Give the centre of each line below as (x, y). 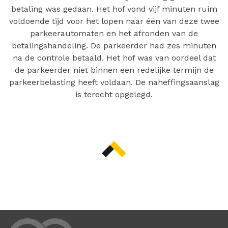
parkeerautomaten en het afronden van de (114, 33)
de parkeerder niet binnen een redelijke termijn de (114, 70)
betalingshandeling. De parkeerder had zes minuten (114, 46)
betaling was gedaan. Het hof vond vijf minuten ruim (114, 9)
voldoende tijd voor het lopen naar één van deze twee (114, 21)
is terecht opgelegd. (114, 94)
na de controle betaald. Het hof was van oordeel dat (114, 58)
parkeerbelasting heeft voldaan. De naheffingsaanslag (114, 82)
